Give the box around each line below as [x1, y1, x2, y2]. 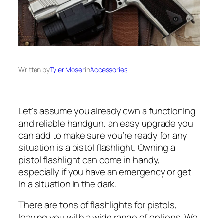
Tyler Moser [50, 65, 85, 74]
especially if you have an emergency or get [18, 165, 191, 178]
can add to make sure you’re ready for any [18, 128, 187, 142]
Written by [18, 65, 50, 74]
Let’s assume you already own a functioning [18, 104, 196, 117]
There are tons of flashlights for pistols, [18, 199, 177, 212]
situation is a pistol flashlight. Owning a [18, 141, 175, 154]
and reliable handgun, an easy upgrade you [18, 116, 193, 129]
